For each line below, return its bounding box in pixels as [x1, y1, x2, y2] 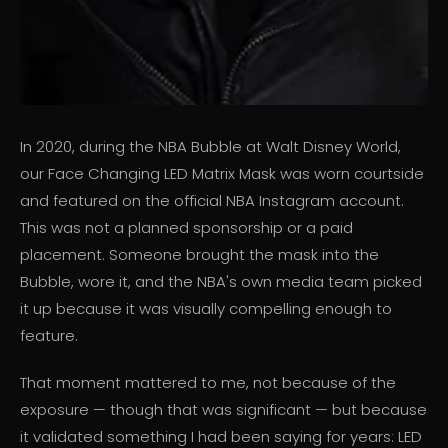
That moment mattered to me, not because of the [20, 372, 396, 394]
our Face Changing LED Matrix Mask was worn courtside [20, 163, 424, 185]
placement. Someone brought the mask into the [20, 244, 379, 266]
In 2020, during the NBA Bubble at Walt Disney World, [20, 136, 401, 158]
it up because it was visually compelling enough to [20, 298, 392, 320]
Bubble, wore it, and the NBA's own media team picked [20, 271, 422, 293]
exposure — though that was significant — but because [20, 399, 427, 421]
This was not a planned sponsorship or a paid [20, 217, 353, 239]
